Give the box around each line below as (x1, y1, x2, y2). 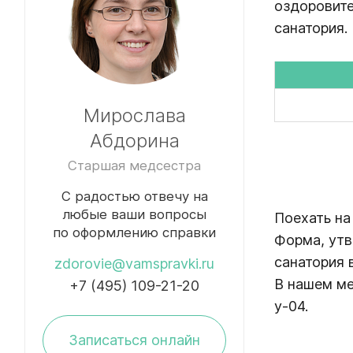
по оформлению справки (53, 224, 216, 240)
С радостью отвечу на (61, 188, 208, 204)
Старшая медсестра (68, 157, 201, 173)
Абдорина (89, 128, 180, 152)
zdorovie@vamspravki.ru (54, 255, 214, 272)
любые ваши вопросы (62, 206, 206, 222)
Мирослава (83, 103, 186, 127)
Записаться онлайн (69, 331, 200, 348)
